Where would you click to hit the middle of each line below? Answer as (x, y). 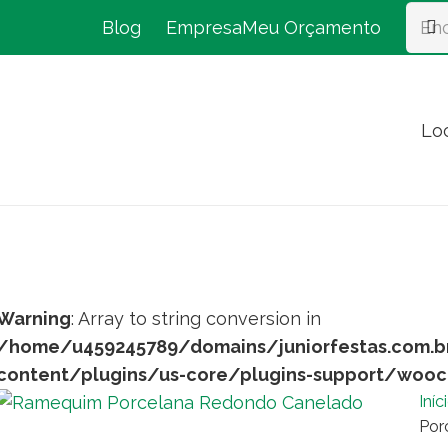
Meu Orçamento (311, 27)
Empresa (203, 27)
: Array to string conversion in (196, 318)
